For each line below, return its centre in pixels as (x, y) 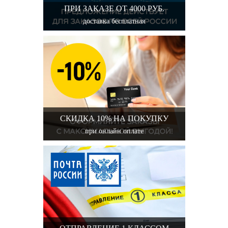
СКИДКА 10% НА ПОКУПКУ (114, 118)
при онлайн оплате (114, 131)
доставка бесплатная (114, 21)
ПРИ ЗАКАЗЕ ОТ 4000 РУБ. (114, 8)
